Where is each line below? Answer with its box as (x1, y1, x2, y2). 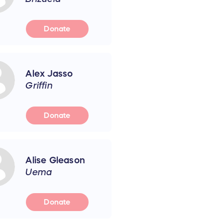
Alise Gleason (25, 155, 86, 165)
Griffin (25, 81, 53, 90)
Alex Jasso (25, 69, 73, 78)
